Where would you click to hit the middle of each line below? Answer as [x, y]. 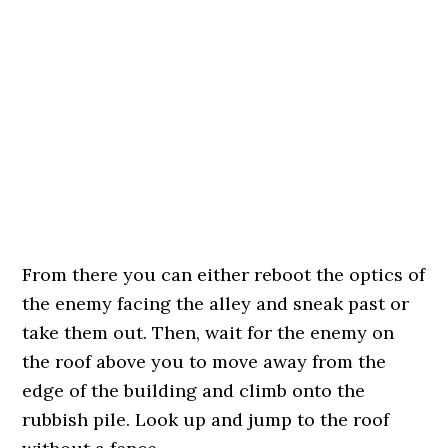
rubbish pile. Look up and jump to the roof [206, 419]
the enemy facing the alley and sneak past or [216, 303]
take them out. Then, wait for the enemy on [208, 332]
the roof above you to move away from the [204, 361]
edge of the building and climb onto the [194, 390]
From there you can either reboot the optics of [224, 274]
